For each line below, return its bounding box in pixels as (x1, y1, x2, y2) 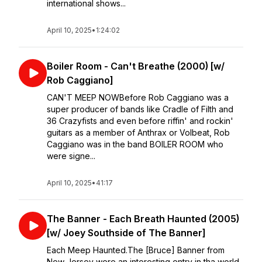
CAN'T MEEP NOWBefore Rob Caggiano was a (47, 92, 229, 102)
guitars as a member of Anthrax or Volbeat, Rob (47, 127, 230, 137)
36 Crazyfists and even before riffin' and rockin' (47, 116, 233, 126)
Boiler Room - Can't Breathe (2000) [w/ (47, 60, 225, 72)
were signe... (47, 151, 95, 161)
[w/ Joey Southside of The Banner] (47, 227, 206, 239)
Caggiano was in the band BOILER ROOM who (47, 139, 223, 149)
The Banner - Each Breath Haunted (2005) (47, 213, 239, 225)
